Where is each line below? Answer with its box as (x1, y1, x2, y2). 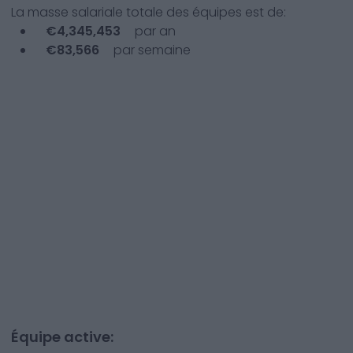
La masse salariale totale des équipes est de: (11, 3, 286, 21)
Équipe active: (11, 327, 113, 347)
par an (132, 22, 176, 40)
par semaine (110, 41, 191, 59)
